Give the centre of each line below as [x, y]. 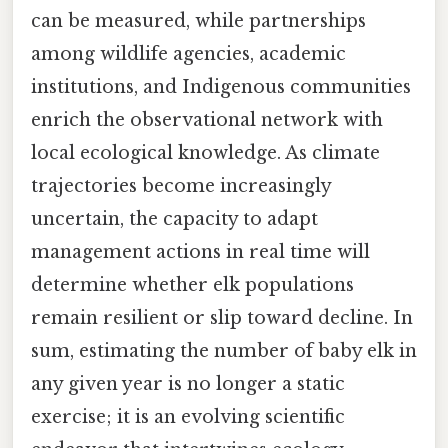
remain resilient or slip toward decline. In [222, 318]
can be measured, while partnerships [198, 21]
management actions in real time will [200, 252]
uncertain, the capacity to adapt [174, 219]
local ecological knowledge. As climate [205, 153]
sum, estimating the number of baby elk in [224, 351]
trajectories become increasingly [181, 186]
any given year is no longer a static [188, 384]
